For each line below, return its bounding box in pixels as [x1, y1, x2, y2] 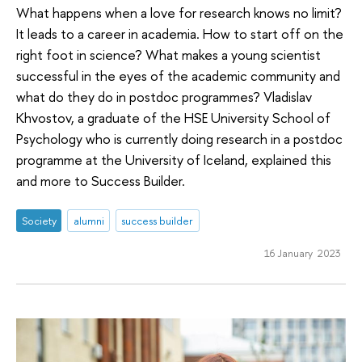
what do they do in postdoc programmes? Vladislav [16, 87, 312, 107]
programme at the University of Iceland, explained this [16, 150, 331, 170]
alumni [73, 213, 104, 228]
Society [21, 213, 57, 228]
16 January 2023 [263, 245, 341, 260]
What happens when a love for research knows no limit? [16, 3, 342, 23]
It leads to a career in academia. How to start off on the [16, 24, 343, 44]
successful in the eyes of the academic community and [16, 66, 340, 86]
